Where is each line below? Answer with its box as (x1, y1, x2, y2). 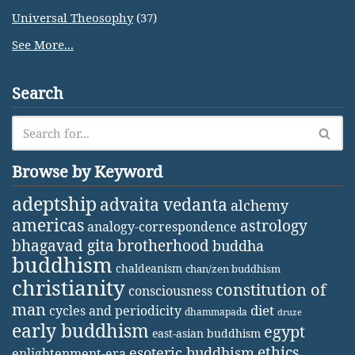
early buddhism (12, 319, 149, 343)
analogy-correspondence (87, 217, 237, 235)
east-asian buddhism (152, 326, 261, 341)
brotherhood (117, 235, 209, 255)
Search (12, 82, 63, 104)
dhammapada (185, 305, 247, 319)
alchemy (231, 196, 288, 215)
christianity (12, 273, 125, 302)
